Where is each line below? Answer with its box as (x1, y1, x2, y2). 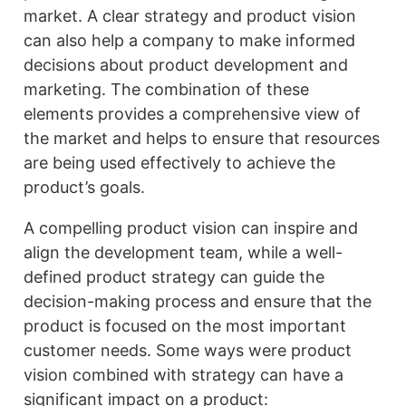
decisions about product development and (24, 55, 348, 75)
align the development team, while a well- (24, 243, 343, 263)
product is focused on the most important (24, 316, 346, 336)
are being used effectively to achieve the (24, 153, 335, 173)
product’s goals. (24, 178, 145, 198)
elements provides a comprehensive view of (24, 104, 361, 124)
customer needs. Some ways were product (24, 341, 352, 361)
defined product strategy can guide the (24, 267, 324, 287)
